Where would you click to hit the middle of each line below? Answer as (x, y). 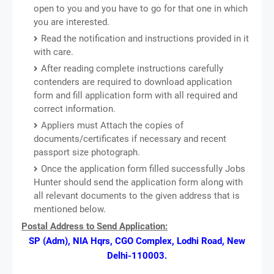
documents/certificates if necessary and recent (130, 139)
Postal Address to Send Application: (94, 226)
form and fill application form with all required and (135, 95)
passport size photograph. (87, 152)
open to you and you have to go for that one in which (141, 8)
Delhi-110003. (137, 255)
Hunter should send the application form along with (138, 182)
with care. (54, 52)
